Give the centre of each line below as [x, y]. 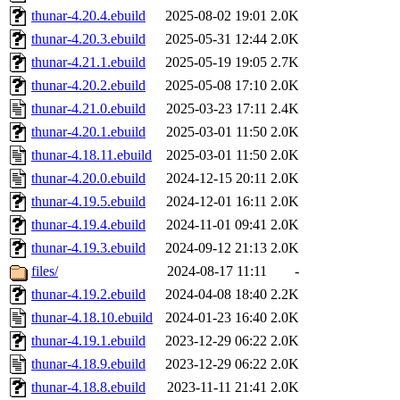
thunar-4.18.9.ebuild [88, 364]
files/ [45, 271]
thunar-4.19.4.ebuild [88, 225]
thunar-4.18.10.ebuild [92, 318]
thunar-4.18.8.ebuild [88, 387]
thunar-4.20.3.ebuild [88, 39]
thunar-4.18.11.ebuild [92, 155]
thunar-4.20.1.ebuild [88, 132]
